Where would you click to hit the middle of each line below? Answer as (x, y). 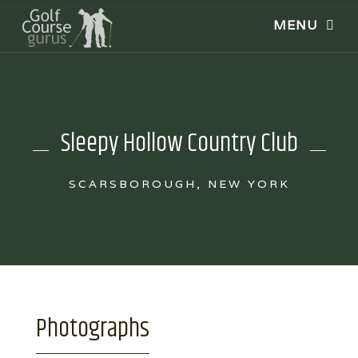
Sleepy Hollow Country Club (179, 143)
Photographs (93, 328)
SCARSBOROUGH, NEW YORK (179, 183)
